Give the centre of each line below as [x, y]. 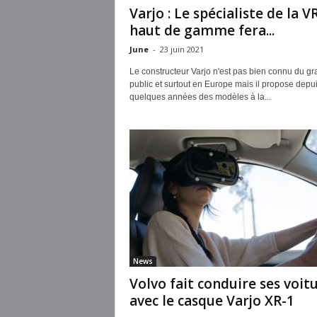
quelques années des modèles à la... [200, 97]
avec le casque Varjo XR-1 [212, 301]
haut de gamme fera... [202, 30]
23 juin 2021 [181, 49]
